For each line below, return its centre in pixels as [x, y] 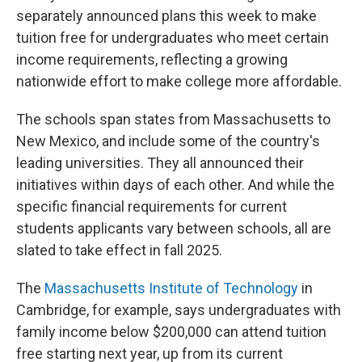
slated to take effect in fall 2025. [119, 250]
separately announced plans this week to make [166, 16]
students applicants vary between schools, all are [174, 228]
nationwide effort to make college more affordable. [179, 81]
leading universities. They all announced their [160, 163]
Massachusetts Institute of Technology [171, 288]
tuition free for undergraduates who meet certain [173, 38]
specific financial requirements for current [152, 206]
